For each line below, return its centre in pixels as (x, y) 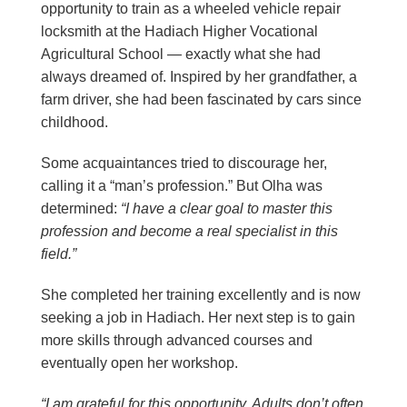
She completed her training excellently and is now (201, 294)
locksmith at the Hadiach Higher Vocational (179, 31)
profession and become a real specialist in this (189, 231)
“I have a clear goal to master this (227, 208)
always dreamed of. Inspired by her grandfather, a (199, 76)
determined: (81, 208)
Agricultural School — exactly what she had (181, 54)
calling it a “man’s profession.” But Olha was (182, 185)
